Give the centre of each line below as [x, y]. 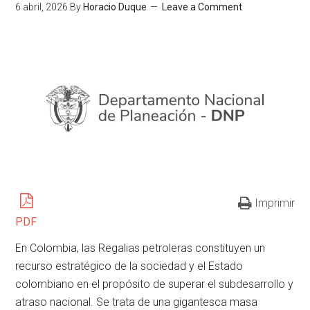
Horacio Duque [115, 7]
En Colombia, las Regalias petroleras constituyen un [140, 248]
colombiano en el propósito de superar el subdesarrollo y [155, 284]
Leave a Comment [202, 7]
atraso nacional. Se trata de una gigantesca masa [137, 302]
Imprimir [274, 203]
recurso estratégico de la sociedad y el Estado [129, 266]
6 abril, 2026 [42, 7]
